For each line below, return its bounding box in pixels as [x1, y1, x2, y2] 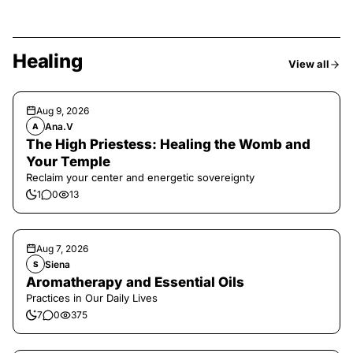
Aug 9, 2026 [36, 105, 89, 117]
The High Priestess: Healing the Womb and [26, 136, 310, 152]
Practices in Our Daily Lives [26, 292, 158, 304]
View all [288, 58, 329, 70]
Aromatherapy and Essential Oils [26, 274, 244, 290]
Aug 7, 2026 [36, 243, 88, 255]
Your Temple [26, 154, 110, 169]
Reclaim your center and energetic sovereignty [26, 171, 255, 184]
